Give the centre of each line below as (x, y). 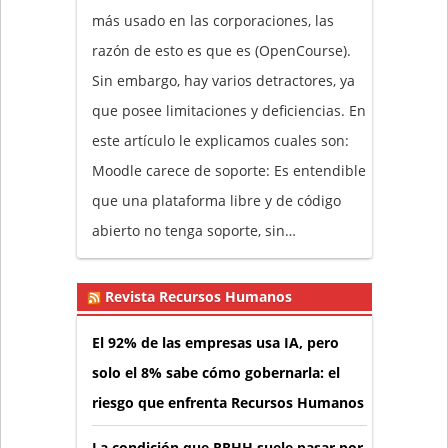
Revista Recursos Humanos (198, 297)
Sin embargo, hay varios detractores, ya (223, 81)
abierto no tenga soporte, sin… (193, 231)
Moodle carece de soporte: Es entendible (228, 171)
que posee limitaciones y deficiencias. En (228, 111)
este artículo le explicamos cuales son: (222, 141)
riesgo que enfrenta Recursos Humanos (227, 403)
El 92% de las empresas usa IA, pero (215, 343)
